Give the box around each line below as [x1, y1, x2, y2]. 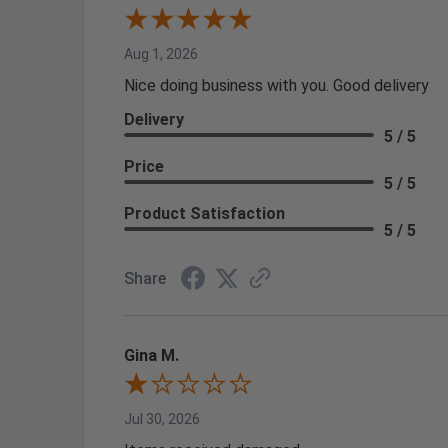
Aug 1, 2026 [124, 45, 198, 62]
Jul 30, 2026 [124, 410, 200, 427]
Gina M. [124, 345, 179, 365]
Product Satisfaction [124, 203, 285, 223]
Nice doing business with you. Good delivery [124, 75, 429, 95]
